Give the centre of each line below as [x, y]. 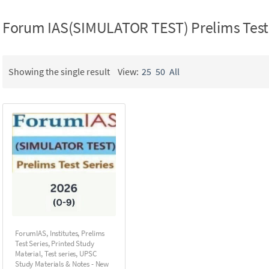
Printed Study [73, 244]
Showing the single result [59, 71]
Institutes [64, 234]
